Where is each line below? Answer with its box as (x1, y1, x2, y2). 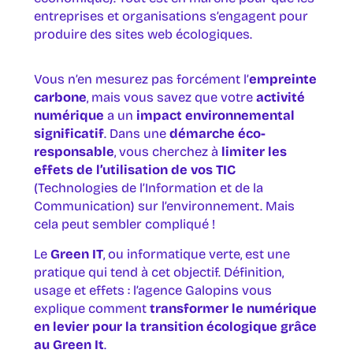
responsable (33, 144, 114, 160)
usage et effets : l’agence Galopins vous (33, 282, 272, 298)
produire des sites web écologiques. (33, 26, 252, 42)
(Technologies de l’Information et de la (33, 180, 263, 196)
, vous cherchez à (113, 144, 221, 160)
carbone (33, 90, 87, 106)
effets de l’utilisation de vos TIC (33, 162, 236, 178)
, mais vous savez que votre (86, 90, 256, 106)
